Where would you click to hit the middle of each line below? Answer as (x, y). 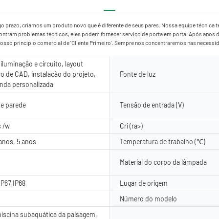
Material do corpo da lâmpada (163, 162)
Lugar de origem (144, 183)
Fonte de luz (138, 74)
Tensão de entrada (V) (152, 105)
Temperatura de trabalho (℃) (163, 141)
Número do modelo (148, 198)
